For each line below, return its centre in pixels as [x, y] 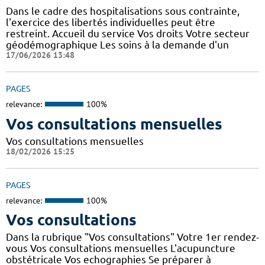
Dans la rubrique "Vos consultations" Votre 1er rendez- [132, 237]
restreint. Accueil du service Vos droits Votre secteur [128, 34]
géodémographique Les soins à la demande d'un [117, 45]
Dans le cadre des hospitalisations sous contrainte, [123, 11]
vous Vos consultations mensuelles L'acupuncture [121, 248]
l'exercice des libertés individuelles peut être [111, 22]
